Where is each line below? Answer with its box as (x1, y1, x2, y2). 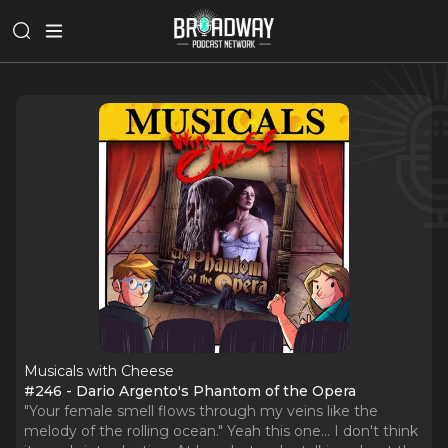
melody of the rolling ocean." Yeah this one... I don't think (24, 422, 418, 440)
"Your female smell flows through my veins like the (24, 402, 378, 420)
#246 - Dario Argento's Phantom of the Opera (24, 382, 356, 400)
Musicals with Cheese (24, 362, 174, 380)
